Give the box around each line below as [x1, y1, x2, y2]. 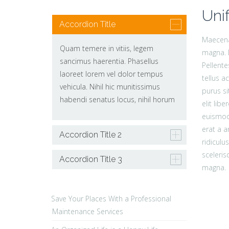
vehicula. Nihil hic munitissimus [60, 82, 160, 91]
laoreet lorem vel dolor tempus [60, 69, 163, 79]
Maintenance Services [52, 206, 123, 216]
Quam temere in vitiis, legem [60, 43, 153, 53]
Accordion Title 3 [59, 154, 122, 164]
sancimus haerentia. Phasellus [60, 56, 158, 66]
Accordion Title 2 [59, 129, 122, 140]
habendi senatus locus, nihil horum [60, 95, 175, 104]
